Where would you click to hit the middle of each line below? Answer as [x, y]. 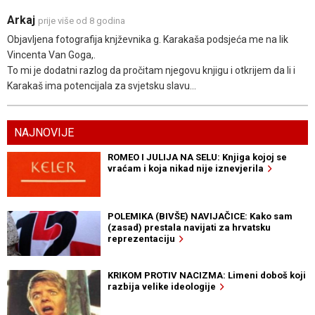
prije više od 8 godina [82, 21]
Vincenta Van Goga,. [51, 55]
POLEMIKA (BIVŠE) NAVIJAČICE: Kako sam [200, 217]
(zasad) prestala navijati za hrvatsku [189, 228]
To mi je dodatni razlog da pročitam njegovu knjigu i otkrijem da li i [151, 71]
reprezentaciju [143, 239]
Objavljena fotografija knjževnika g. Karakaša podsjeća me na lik [148, 40]
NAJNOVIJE [44, 133]
